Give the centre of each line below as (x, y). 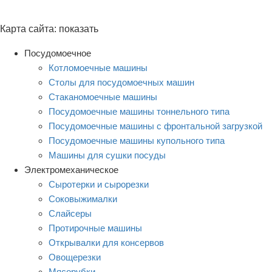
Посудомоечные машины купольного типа (137, 140)
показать (79, 29)
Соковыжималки (83, 199)
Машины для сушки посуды (107, 155)
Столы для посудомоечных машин (121, 82)
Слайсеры (70, 213)
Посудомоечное (58, 53)
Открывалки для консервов (106, 242)
